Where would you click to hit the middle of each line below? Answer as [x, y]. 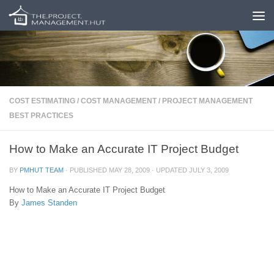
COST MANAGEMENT [119, 101]
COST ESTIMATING [42, 101]
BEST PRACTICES [41, 115]
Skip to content [49, 17]
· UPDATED [169, 170]
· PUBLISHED [87, 170]
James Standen [49, 203]
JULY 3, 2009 [209, 170]
